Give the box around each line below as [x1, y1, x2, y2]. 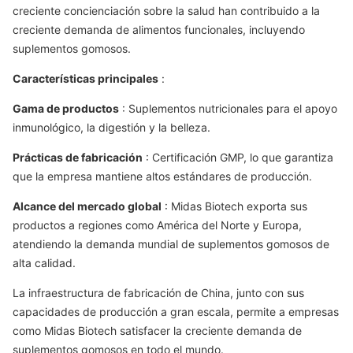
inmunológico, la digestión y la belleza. [13, 121, 210, 134]
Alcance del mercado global [13, 199, 162, 213]
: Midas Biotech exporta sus [162, 199, 307, 213]
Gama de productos [13, 102, 119, 115]
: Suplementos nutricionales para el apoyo [119, 102, 337, 115]
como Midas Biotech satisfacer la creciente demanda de [13, 324, 302, 337]
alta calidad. [13, 256, 76, 269]
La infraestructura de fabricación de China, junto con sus [13, 286, 304, 299]
